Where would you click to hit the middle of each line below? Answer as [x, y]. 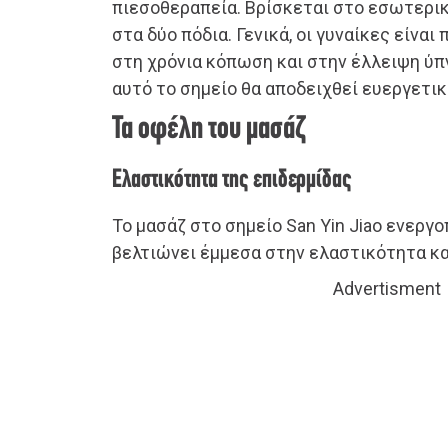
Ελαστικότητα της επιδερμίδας [232, 181]
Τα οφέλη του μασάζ [209, 130]
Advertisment [387, 289]
